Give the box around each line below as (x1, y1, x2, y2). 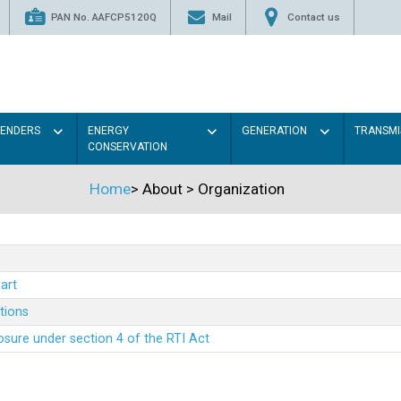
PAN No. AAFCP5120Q (50, 10, 157, 23)
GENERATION (242, 124, 308, 137)
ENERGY (87, 124, 129, 137)
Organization (198, 179, 285, 198)
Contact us (286, 10, 340, 23)
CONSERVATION (87, 140, 167, 153)
